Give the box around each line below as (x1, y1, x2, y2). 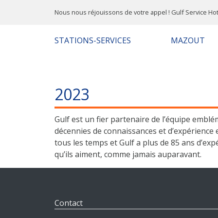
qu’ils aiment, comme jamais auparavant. (54, 149, 201, 160)
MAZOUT (170, 35, 205, 46)
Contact (54, 198, 83, 208)
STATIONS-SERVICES (54, 35, 131, 46)
